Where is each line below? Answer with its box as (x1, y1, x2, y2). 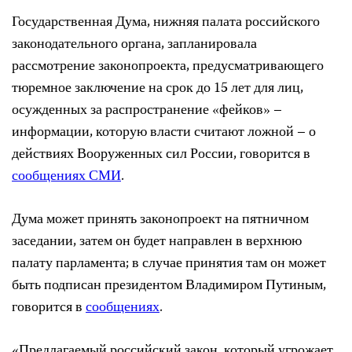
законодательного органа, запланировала (12, 33, 257, 57)
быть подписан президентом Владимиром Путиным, (12, 274, 326, 299)
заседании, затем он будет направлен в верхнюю (12, 230, 302, 255)
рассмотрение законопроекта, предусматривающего (12, 55, 324, 79)
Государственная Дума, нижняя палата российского (12, 11, 320, 35)
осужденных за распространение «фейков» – (12, 99, 282, 123)
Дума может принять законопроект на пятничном (12, 208, 309, 233)
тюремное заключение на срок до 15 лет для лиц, (12, 77, 303, 101)
